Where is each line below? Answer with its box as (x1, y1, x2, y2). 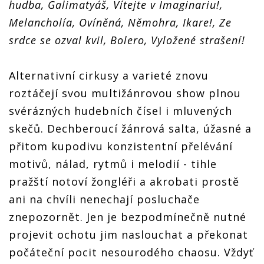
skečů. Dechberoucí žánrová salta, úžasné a (9, 121, 252, 136)
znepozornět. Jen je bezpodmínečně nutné (9, 210, 246, 224)
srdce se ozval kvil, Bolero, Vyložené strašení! (9, 33, 245, 47)
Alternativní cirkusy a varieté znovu (9, 68, 209, 82)
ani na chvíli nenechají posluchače (9, 192, 200, 206)
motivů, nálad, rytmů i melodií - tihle (9, 157, 217, 171)
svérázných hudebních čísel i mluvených (9, 104, 232, 118)
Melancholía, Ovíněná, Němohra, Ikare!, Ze (9, 15, 232, 29)
